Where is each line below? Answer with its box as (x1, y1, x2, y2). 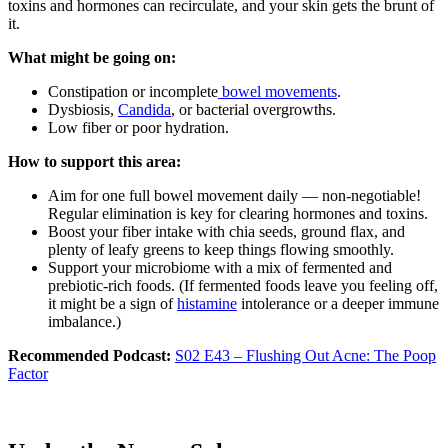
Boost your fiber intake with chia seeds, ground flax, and (48, 222, 405, 240)
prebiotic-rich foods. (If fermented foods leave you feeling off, (48, 276, 438, 294)
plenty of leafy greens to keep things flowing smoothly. (48, 240, 394, 258)
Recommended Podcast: (8, 346, 175, 364)
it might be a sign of (48, 294, 177, 312)
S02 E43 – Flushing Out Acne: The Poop (175, 346, 436, 364)
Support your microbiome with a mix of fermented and (48, 258, 392, 276)
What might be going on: (8, 48, 176, 66)
